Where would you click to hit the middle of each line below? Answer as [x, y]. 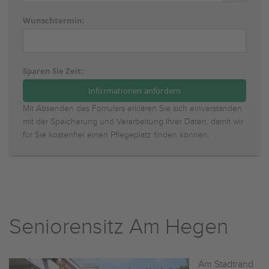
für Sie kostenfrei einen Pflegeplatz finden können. [116, 135]
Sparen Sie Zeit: [53, 71]
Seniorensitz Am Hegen [119, 227]
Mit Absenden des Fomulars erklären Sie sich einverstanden [132, 109]
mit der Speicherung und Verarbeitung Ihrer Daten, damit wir [133, 122]
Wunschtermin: [54, 20]
